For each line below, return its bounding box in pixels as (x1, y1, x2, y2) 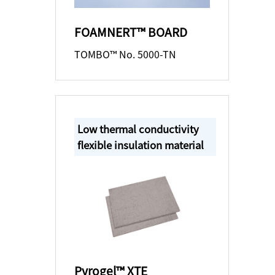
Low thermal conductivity (77, 121, 199, 136)
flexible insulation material (77, 137, 204, 152)
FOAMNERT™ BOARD (74, 23, 187, 41)
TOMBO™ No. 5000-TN (74, 46, 176, 61)
